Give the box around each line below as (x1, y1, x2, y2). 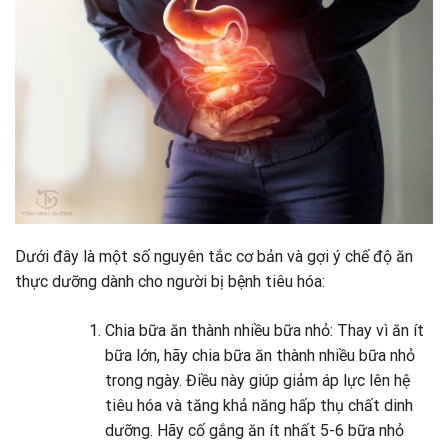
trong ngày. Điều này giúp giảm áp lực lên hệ (104, 371, 410, 391)
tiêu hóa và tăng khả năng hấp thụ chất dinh (104, 396, 413, 416)
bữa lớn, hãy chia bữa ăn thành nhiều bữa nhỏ (104, 346, 415, 366)
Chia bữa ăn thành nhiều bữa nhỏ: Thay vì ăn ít (104, 321, 424, 341)
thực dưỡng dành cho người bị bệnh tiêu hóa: (15, 272, 325, 292)
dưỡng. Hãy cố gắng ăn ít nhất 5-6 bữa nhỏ (104, 421, 404, 441)
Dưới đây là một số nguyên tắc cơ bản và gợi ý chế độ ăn (15, 247, 413, 267)
